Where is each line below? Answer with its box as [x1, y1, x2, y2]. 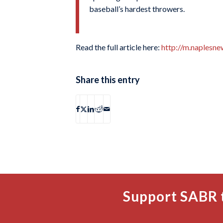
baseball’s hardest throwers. [89, 3, 185, 13]
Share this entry [76, 74, 140, 85]
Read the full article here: [76, 42, 161, 52]
